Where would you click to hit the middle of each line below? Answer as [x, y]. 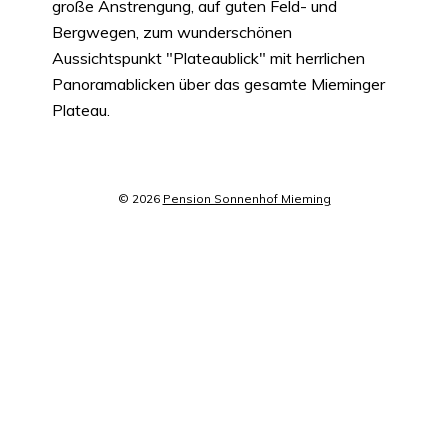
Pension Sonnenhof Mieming [246, 198]
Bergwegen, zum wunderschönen [172, 32]
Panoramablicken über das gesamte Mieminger [218, 84]
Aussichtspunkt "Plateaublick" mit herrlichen [208, 58]
